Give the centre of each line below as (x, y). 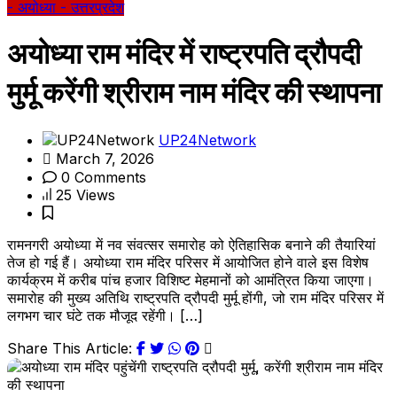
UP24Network (207, 140)
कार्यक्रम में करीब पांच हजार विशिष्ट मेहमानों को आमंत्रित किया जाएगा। (191, 280)
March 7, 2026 (103, 159)
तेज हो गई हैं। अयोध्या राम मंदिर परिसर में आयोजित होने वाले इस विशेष (188, 263)
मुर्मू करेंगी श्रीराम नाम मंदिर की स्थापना (194, 93)
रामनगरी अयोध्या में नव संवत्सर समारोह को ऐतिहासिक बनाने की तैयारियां (191, 245)
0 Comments (101, 178)
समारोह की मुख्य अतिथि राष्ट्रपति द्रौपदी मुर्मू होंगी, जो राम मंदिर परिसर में (195, 298)
